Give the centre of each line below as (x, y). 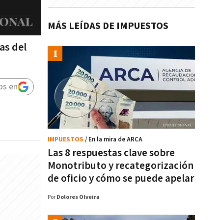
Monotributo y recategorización (121, 166)
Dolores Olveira (78, 197)
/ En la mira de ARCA (114, 140)
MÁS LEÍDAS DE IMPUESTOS (108, 26)
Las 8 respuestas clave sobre (111, 153)
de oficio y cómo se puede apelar (121, 179)
